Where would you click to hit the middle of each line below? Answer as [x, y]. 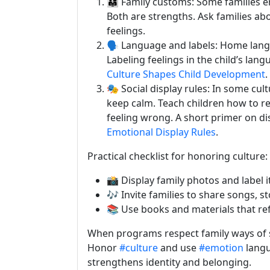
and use [178, 248]
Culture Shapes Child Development [186, 74]
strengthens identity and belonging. [169, 262]
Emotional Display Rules [161, 132]
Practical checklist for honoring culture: [177, 156]
